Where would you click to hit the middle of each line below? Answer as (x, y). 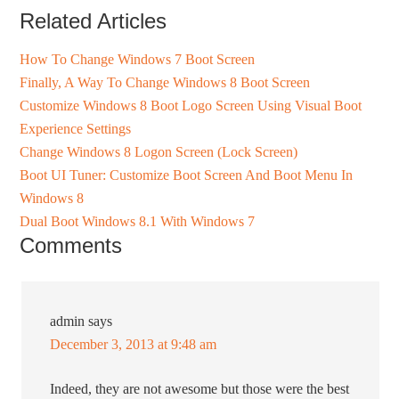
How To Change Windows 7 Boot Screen (138, 60)
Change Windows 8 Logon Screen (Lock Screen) (159, 152)
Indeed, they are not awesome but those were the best (200, 389)
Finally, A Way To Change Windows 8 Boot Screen (165, 83)
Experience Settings (76, 129)
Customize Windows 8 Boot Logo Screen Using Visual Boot (191, 106)
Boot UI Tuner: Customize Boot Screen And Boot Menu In (187, 175)
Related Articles (94, 21)
